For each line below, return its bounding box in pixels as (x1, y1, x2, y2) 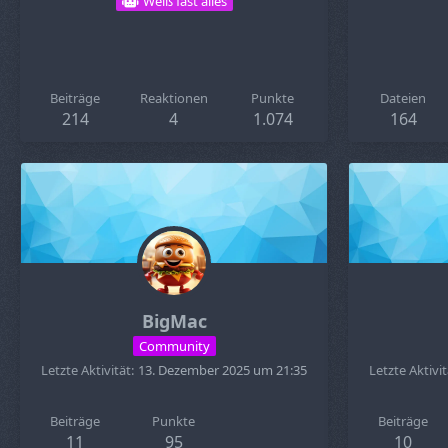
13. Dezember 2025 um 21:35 (138, 361, 307, 379)
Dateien (380, 89, 427, 107)
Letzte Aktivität (41, 361, 131, 379)
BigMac (141, 309, 207, 333)
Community (138, 336, 210, 355)
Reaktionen (139, 89, 208, 107)
